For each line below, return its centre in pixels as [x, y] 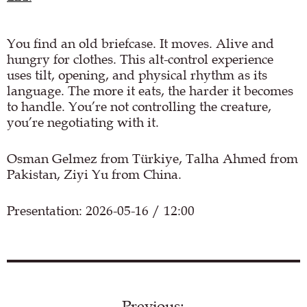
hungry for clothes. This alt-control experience [140, 59]
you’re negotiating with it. [83, 122]
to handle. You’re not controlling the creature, [139, 106]
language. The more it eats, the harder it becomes [150, 90]
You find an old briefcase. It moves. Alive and [140, 43]
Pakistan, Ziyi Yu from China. [94, 174]
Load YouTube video [153, 298]
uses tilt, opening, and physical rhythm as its [137, 75]
